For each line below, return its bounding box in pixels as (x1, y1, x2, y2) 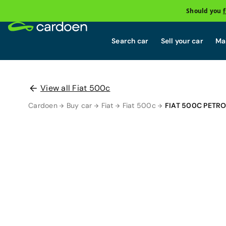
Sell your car (160, 36, 203, 45)
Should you (186, 6, 223, 15)
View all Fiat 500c (40, 83, 110, 93)
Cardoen (28, 101, 58, 110)
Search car (111, 36, 149, 45)
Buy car (66, 101, 92, 110)
